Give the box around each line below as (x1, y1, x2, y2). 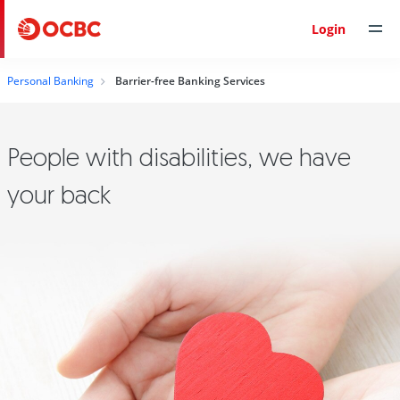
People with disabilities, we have (7, 141, 351, 172)
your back (7, 179, 111, 210)
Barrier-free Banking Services (115, 72, 265, 88)
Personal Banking (7, 72, 94, 88)
